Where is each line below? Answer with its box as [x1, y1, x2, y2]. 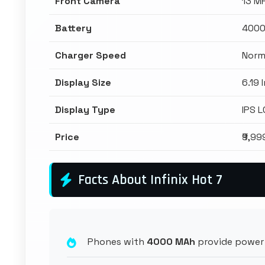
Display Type [55, 104, 115, 116]
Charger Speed [55, 49, 126, 62]
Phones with [88, 235, 147, 248]
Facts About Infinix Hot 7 [78, 171, 222, 189]
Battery [55, 22, 92, 34]
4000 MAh [147, 235, 195, 248]
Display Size [55, 76, 111, 89]
